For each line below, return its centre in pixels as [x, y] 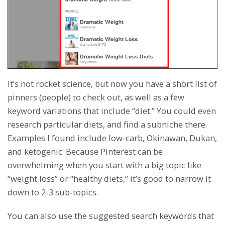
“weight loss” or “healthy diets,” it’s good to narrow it [109, 179]
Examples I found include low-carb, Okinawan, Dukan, [112, 138]
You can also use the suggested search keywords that [111, 216]
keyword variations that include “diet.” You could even [112, 111]
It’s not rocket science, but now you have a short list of [112, 84]
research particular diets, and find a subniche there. [107, 125]
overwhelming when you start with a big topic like [104, 165]
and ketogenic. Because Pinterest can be [85, 152]
